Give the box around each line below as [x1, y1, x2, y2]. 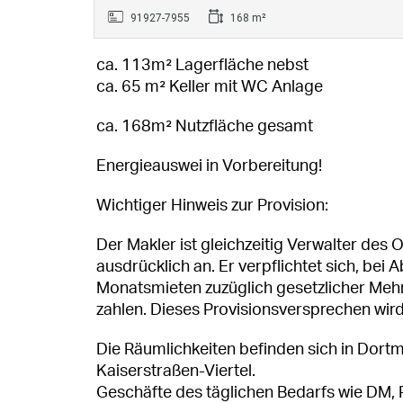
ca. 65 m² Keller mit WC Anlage [96, 78, 323, 95]
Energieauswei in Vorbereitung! [96, 157, 322, 175]
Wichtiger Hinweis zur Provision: [96, 197, 328, 214]
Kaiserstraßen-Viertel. [96, 363, 255, 380]
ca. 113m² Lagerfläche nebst [96, 57, 309, 74]
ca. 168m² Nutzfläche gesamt [96, 118, 313, 135]
